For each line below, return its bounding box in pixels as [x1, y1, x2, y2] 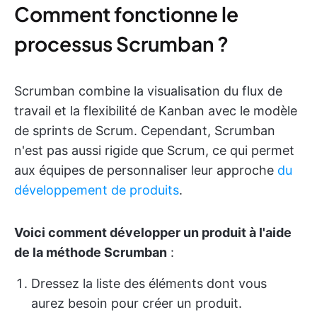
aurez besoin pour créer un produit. [31, 295, 242, 311]
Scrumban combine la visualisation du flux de [14, 83, 282, 98]
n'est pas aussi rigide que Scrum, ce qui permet [14, 142, 294, 158]
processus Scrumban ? [14, 30, 229, 56]
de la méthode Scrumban [14, 244, 167, 260]
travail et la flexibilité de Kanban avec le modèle [14, 103, 297, 118]
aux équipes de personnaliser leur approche [14, 162, 277, 178]
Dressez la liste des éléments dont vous [31, 275, 267, 291]
